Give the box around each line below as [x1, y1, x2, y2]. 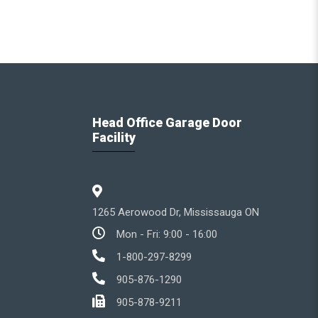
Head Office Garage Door [92, 114, 242, 130]
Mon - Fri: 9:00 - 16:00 [116, 227, 217, 241]
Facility [92, 129, 136, 145]
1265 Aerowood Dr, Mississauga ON [92, 205, 259, 219]
